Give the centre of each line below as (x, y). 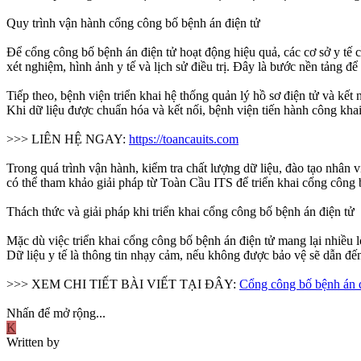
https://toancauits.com (184, 139)
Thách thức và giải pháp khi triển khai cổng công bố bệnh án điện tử (180, 212)
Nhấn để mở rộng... (56, 313)
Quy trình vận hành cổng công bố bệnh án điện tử (133, 23)
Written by (33, 342)
